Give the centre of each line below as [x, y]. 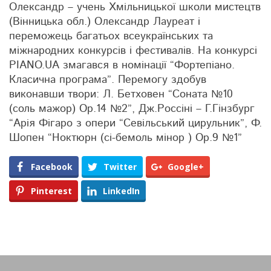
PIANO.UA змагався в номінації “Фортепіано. [122, 65]
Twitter [120, 167]
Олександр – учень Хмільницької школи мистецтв [135, 7]
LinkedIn [121, 191]
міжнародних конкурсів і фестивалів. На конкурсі [133, 51]
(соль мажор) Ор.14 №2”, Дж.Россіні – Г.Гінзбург [132, 109]
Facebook [52, 167]
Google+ [186, 167]
